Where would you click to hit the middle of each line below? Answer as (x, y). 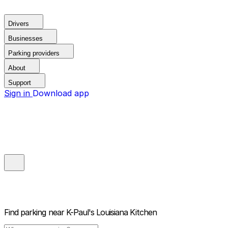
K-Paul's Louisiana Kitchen (111, 212)
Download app (61, 93)
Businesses (25, 38)
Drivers (19, 24)
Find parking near (34, 212)
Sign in (18, 93)
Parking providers (34, 53)
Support (20, 83)
